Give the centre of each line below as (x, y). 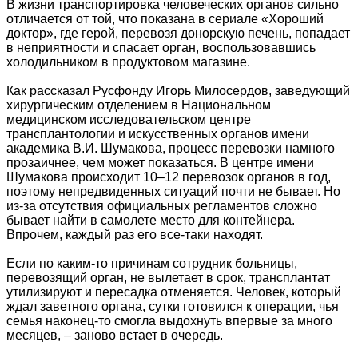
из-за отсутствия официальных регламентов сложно (162, 206)
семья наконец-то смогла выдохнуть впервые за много (169, 321)
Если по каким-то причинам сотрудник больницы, (152, 264)
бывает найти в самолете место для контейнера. (151, 221)
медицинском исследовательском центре (129, 120)
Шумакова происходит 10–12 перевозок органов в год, (169, 177)
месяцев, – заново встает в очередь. (115, 336)
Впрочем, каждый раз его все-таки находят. (135, 235)
